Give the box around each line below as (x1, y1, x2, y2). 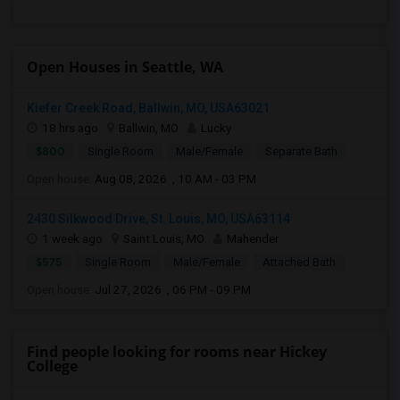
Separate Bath (265, 145, 337, 158)
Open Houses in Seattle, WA (27, 57, 223, 77)
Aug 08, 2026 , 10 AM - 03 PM (95, 171, 256, 186)
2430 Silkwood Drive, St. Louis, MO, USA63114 (27, 212, 290, 226)
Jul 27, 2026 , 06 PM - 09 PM (95, 282, 251, 296)
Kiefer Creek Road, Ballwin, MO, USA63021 (27, 101, 270, 115)
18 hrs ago (42, 121, 98, 135)
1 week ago (42, 231, 103, 246)
